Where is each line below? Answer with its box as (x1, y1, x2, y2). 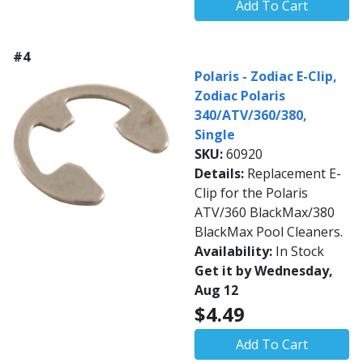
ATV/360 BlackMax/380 (194, 203, 335, 222)
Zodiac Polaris (194, 87, 285, 105)
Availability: (194, 242, 275, 261)
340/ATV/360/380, (194, 106, 307, 125)
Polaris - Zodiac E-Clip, (194, 67, 337, 86)
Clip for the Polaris (194, 184, 308, 203)
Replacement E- (247, 164, 341, 183)
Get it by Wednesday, (194, 262, 333, 280)
